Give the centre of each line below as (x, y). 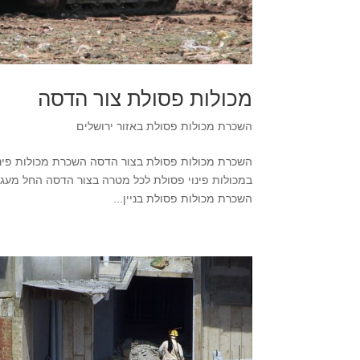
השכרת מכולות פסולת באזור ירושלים (164, 126)
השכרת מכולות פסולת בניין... (182, 198)
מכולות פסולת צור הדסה (145, 98)
